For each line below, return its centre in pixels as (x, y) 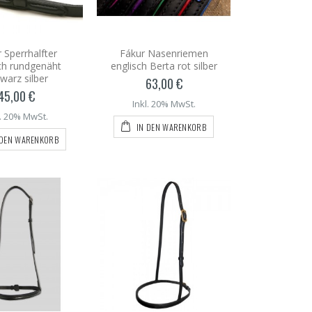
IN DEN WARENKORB (170, 127)
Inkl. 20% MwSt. (164, 103)
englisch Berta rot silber (164, 65)
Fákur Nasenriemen (164, 53)
